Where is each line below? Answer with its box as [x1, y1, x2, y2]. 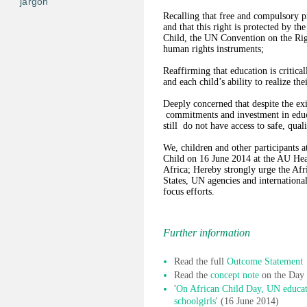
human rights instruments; [163, 44, 264, 54]
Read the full [174, 256, 227, 267]
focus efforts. [163, 186, 214, 197]
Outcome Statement [227, 256, 303, 267]
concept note [210, 270, 259, 280]
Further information [163, 227, 250, 238]
